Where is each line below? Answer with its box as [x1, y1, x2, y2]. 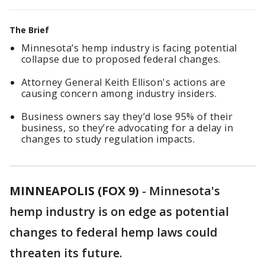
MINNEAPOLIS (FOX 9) [9, 183, 139, 199]
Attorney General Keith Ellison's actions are [21, 76, 226, 89]
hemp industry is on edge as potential [9, 203, 229, 219]
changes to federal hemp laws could [9, 224, 218, 240]
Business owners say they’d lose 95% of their [21, 110, 233, 123]
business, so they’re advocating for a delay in [21, 121, 234, 134]
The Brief [9, 24, 49, 35]
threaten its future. [9, 245, 122, 261]
